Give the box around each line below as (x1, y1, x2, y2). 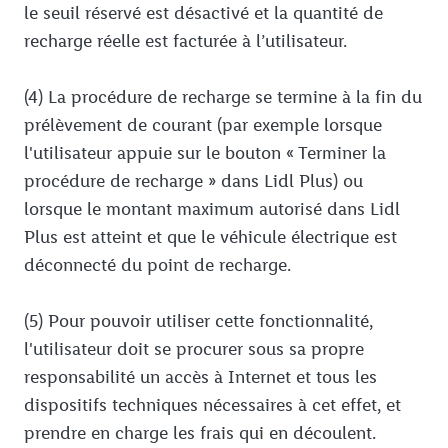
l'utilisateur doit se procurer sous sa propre (24, 338, 364, 361)
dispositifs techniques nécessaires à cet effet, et (24, 394, 401, 417)
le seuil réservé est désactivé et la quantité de (24, 2, 383, 25)
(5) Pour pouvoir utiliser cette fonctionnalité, (24, 310, 373, 333)
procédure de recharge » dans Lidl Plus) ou (24, 170, 363, 193)
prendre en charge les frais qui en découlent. (24, 422, 376, 445)
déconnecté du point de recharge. (24, 254, 291, 277)
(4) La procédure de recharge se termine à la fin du (24, 86, 422, 109)
